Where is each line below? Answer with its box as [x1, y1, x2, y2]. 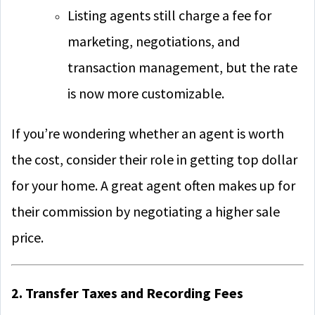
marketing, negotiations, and [67, 32, 240, 50]
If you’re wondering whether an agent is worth [11, 124, 284, 142]
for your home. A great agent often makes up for [11, 176, 295, 194]
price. [11, 229, 44, 246]
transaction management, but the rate [67, 58, 297, 76]
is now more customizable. [67, 84, 224, 102]
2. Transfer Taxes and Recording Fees [11, 284, 243, 302]
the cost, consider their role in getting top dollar [11, 150, 297, 168]
